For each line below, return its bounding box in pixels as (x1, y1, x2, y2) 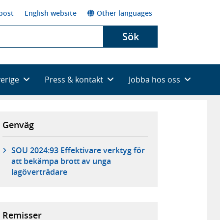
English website (25, 8, 77, 18)
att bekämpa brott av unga (11, 156, 111, 167)
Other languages (97, 8, 152, 18)
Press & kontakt (45, 74, 103, 85)
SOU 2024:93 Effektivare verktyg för (11, 145, 145, 156)
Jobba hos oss (129, 74, 180, 85)
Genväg (2, 118, 34, 131)
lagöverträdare (11, 166, 67, 178)
